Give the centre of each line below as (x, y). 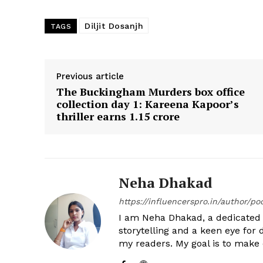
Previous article (90, 76)
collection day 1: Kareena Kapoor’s (148, 104)
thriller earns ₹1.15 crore (118, 116)
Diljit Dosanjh (114, 26)
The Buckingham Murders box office (151, 92)
